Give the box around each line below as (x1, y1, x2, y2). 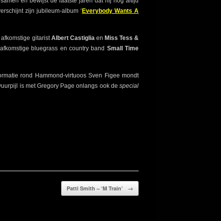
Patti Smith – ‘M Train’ (67, 184, 124, 192)
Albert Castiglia (49, 35, 95, 42)
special (119, 82, 139, 90)
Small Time (107, 45, 139, 52)
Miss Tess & (104, 35, 139, 42)
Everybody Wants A (82, 7, 139, 15)
